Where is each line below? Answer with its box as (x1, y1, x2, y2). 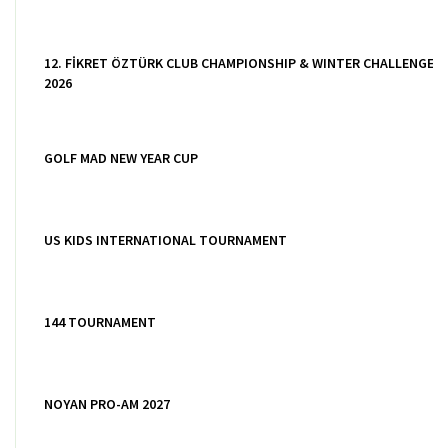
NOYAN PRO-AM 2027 (44, 395, 170, 413)
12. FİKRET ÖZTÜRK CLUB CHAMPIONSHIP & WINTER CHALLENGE (44, 54, 434, 72)
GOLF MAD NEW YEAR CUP (44, 149, 198, 167)
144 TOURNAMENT (44, 313, 156, 331)
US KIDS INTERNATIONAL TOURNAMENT (44, 231, 287, 249)
